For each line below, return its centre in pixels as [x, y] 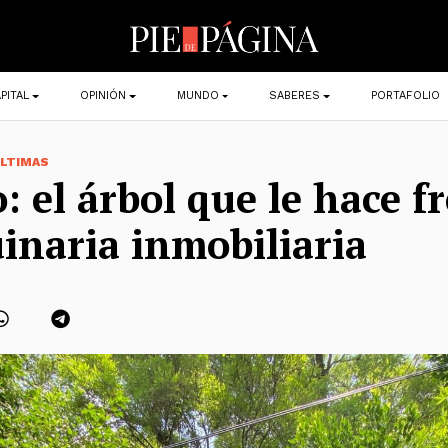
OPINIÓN [102, 95]
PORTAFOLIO [406, 95]
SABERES [295, 95]
